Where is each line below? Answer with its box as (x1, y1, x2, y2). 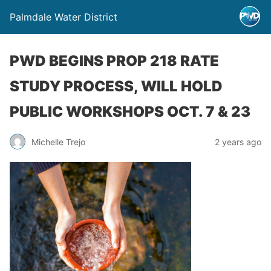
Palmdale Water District (10, 11, 117, 23)
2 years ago (215, 136, 261, 147)
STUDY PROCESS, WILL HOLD (10, 77, 223, 95)
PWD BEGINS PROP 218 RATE (10, 52, 219, 70)
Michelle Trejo (31, 136, 85, 147)
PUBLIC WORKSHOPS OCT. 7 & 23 (10, 103, 250, 120)
